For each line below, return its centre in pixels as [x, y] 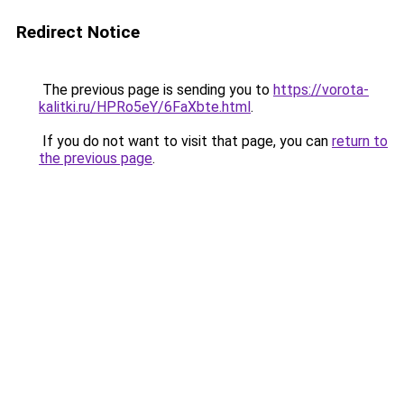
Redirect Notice [78, 32]
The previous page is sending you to [156, 90]
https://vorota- [321, 90]
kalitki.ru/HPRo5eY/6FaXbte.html [145, 107]
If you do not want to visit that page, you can [185, 141]
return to [360, 141]
